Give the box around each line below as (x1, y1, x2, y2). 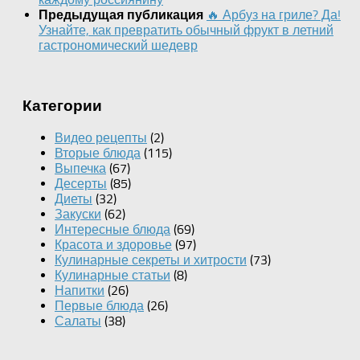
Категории (22, 96, 102, 114)
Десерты (55, 175, 107, 191)
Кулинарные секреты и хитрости (55, 252, 247, 268)
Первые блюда (55, 297, 144, 313)
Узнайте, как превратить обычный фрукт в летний (39, 22, 333, 39)
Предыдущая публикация (39, 8, 207, 22)
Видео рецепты (55, 129, 147, 145)
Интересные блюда (55, 221, 170, 237)
